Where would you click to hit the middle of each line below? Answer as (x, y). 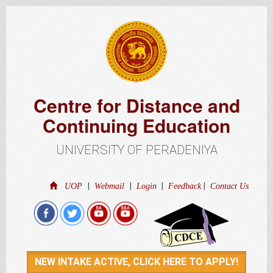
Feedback (186, 186)
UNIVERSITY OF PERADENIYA (136, 150)
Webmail (111, 186)
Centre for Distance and (136, 105)
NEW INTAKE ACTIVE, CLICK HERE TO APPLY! (136, 262)
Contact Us (229, 186)
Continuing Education (136, 125)
